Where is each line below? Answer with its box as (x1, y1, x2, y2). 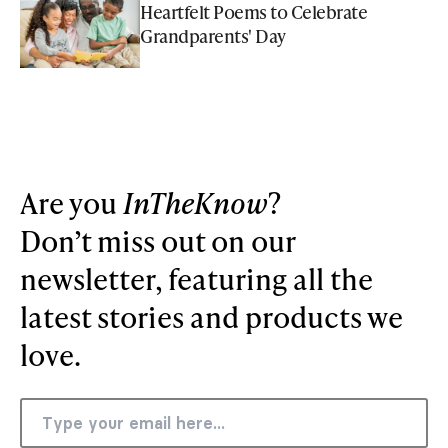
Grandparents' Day (140, 22, 286, 48)
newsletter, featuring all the (20, 259, 373, 299)
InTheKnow (123, 183, 268, 223)
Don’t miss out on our (20, 221, 295, 261)
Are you (20, 183, 123, 223)
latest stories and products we (20, 297, 403, 337)
